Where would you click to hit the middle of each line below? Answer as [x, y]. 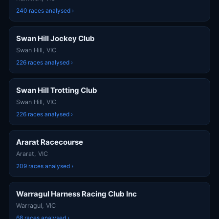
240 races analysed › [45, 11]
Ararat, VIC [32, 154]
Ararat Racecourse [50, 142]
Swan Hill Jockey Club [55, 38]
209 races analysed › [45, 166]
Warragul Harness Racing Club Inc [77, 194]
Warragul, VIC [36, 206]
